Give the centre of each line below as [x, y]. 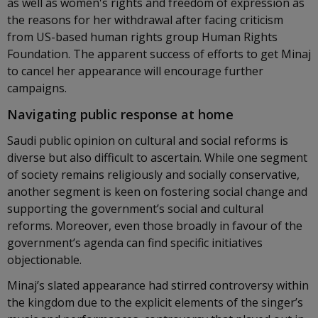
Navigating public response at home [120, 114]
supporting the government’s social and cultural [135, 209]
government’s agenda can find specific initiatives [135, 243]
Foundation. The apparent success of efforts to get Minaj [159, 54]
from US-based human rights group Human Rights [142, 37]
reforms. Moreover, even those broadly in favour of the [155, 226]
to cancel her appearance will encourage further [135, 71]
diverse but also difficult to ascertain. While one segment [157, 158]
